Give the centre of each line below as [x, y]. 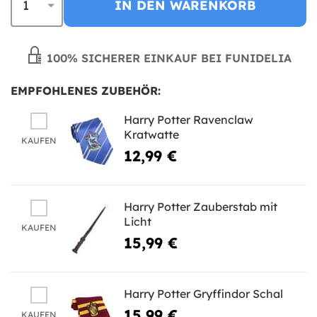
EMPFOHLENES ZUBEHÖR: [86, 90]
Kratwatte [151, 134]
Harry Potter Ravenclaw [189, 119]
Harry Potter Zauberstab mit [201, 206]
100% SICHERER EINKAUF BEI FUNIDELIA [167, 58]
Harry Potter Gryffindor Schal [203, 293]
